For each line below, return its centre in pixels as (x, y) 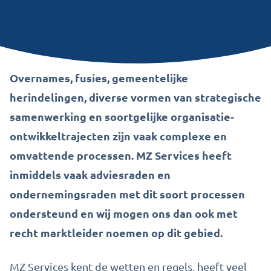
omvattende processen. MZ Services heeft (121, 155)
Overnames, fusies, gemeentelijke (99, 78)
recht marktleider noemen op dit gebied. (116, 233)
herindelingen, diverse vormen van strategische (135, 97)
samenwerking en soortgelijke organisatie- (122, 116)
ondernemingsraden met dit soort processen (127, 194)
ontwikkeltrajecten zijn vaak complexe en (118, 136)
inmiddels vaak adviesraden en (90, 175)
